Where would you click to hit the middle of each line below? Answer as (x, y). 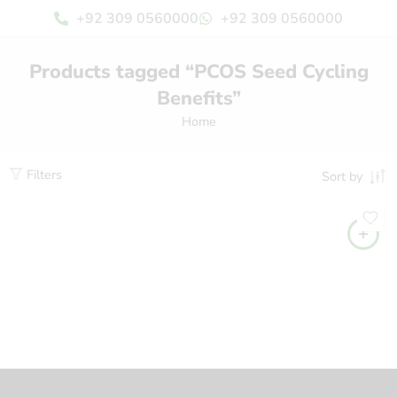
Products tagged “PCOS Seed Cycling (198, 71)
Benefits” (198, 98)
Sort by (342, 176)
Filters (43, 175)
